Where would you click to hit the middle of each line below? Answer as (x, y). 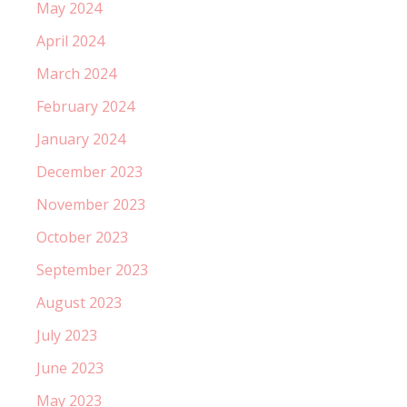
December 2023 (89, 171)
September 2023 (92, 269)
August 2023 (79, 302)
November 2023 (91, 204)
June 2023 (70, 367)
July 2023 (67, 335)
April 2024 (70, 40)
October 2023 (82, 237)
